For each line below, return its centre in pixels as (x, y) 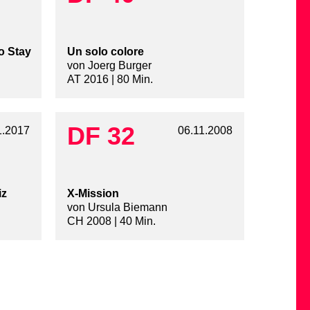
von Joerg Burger (109, 66)
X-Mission (93, 194)
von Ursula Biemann (117, 208)
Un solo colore (105, 52)
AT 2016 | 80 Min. (110, 80)
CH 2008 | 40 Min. (111, 221)
